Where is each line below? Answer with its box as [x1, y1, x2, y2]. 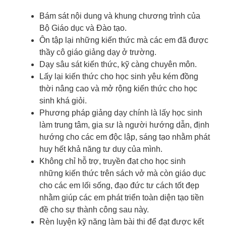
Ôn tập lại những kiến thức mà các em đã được [39, 36, 208, 45]
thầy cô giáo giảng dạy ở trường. [39, 48, 156, 57]
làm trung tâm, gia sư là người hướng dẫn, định [39, 121, 209, 130]
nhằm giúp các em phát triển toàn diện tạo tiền [39, 193, 204, 202]
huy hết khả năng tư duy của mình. [39, 145, 162, 154]
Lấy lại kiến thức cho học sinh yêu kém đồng [39, 72, 198, 81]
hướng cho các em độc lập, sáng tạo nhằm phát [39, 133, 210, 142]
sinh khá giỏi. [39, 96, 87, 105]
